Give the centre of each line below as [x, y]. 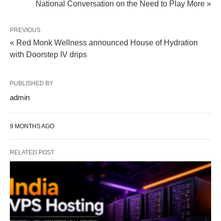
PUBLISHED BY [32, 84]
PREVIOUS [25, 30]
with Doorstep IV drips [48, 55]
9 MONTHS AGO [32, 127]
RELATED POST [32, 153]
